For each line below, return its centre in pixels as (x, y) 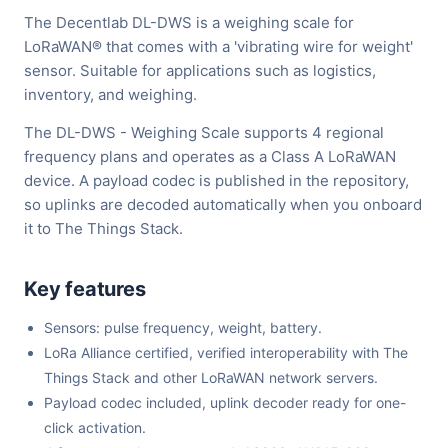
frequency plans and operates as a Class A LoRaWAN (210, 157)
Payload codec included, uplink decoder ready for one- (225, 403)
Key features (85, 289)
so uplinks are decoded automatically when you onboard (223, 205)
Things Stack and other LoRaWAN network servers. (211, 378)
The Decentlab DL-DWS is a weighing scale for (189, 23)
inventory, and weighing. (110, 95)
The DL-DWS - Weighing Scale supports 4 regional (204, 133)
